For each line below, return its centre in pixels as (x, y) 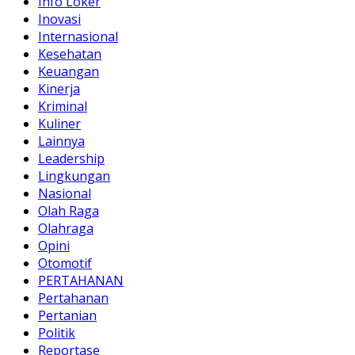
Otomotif (65, 263)
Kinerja (59, 88)
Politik (57, 332)
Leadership (71, 158)
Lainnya (61, 141)
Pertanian (67, 315)
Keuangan (69, 71)
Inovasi (59, 19)
